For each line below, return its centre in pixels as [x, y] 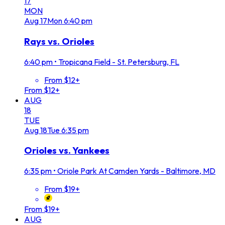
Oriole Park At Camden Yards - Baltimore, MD [136, 171]
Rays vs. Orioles [59, 41]
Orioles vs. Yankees [67, 150]
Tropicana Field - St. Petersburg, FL [119, 62]
